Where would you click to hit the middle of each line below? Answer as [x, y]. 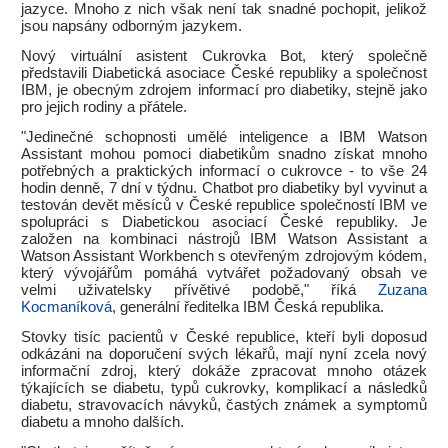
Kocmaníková [66, 307]
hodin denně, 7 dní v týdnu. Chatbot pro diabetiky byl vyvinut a [224, 188]
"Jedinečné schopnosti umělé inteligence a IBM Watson [224, 137]
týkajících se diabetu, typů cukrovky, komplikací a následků [224, 388]
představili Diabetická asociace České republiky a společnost [224, 73]
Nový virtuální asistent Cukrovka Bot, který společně [224, 56]
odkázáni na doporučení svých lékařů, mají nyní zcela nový [224, 354]
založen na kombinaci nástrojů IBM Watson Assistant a [224, 239]
